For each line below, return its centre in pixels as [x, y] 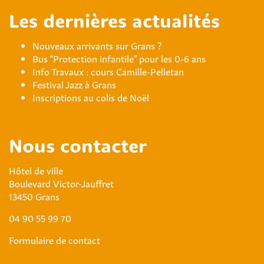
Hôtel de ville [36, 170]
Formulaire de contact [55, 239]
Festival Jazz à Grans [74, 84]
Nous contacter [78, 148]
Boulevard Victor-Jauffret [61, 183]
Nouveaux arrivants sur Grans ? [97, 45]
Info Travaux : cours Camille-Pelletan [108, 71]
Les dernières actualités [114, 23]
